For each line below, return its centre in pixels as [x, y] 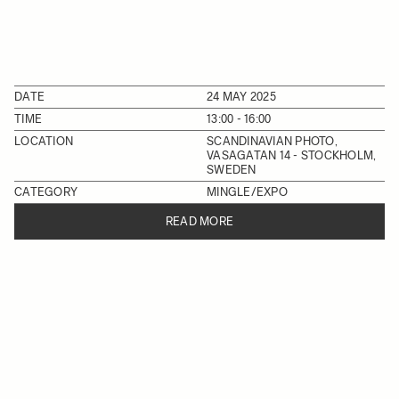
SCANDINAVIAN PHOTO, [272, 141]
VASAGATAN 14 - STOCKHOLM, [292, 155]
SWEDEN [232, 170]
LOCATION [44, 141]
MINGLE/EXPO [247, 192]
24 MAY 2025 [241, 97]
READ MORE [199, 221]
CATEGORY [46, 192]
